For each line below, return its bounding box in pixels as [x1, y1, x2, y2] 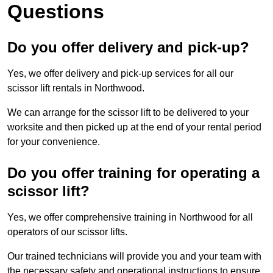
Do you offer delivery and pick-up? [7, 39, 249, 56]
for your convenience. [7, 136, 100, 147]
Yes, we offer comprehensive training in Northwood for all [7, 212, 253, 223]
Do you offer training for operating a [7, 165, 260, 182]
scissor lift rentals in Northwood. [7, 83, 144, 94]
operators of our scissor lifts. [7, 227, 127, 238]
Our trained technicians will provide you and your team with [7, 251, 261, 262]
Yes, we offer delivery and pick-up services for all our [7, 68, 233, 79]
